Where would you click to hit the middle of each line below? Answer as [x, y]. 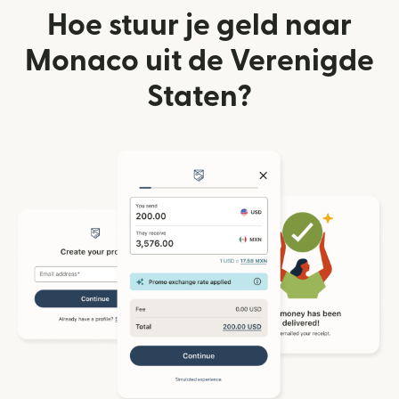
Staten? [199, 96]
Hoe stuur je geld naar [199, 25]
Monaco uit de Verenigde [199, 61]
